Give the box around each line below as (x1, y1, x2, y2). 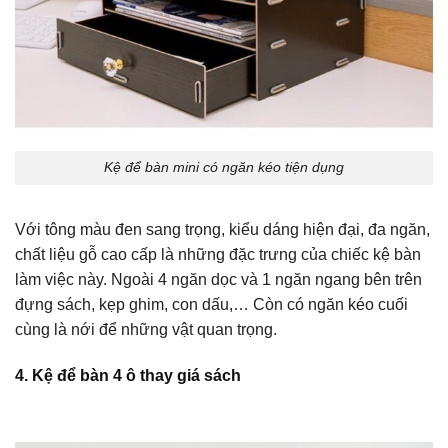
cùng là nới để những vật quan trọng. (15, 321, 277, 339)
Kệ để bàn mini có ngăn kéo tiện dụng (104, 159, 344, 176)
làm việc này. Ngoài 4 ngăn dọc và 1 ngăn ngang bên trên (15, 271, 422, 289)
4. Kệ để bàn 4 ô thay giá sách (15, 367, 241, 385)
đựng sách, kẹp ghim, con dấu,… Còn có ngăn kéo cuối (15, 296, 408, 314)
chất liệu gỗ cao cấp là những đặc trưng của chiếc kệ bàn (15, 246, 421, 264)
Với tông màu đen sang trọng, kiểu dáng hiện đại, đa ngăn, (15, 221, 430, 239)
